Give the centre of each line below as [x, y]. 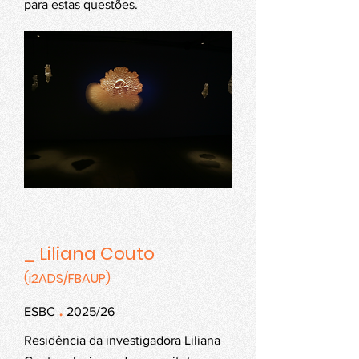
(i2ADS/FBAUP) [67, 278]
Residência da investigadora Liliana [122, 340]
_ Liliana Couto [89, 254]
